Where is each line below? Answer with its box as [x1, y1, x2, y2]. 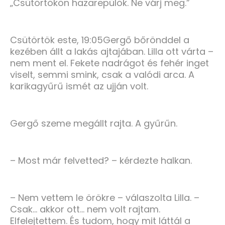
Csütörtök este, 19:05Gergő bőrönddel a [10, 33, 189, 46]
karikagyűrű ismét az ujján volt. [10, 79, 148, 92]
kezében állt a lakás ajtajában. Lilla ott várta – [10, 45, 213, 58]
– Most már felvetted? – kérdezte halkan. [10, 154, 192, 167]
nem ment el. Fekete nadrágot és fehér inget [10, 56, 209, 69]
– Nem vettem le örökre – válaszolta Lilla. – [10, 191, 199, 204]
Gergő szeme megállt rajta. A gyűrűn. [10, 117, 177, 130]
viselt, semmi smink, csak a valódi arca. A [10, 68, 194, 81]
